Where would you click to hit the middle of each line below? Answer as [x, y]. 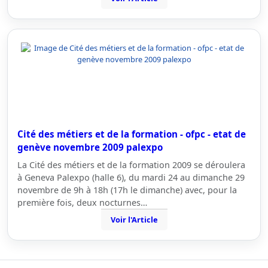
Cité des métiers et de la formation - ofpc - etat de [132, 134]
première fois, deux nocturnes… [82, 202]
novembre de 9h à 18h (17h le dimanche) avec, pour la [127, 190]
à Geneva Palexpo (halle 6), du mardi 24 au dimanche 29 [131, 177]
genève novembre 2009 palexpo [90, 147]
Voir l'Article [134, 220]
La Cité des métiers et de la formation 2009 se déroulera [131, 165]
